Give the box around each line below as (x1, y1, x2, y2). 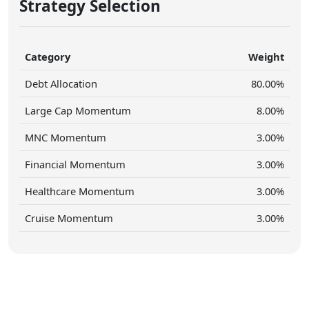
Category (25, 50, 70, 64)
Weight (248, 50, 284, 64)
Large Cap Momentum (25, 103, 131, 118)
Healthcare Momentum (25, 184, 134, 199)
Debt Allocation (25, 77, 97, 91)
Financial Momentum (25, 157, 126, 172)
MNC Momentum (25, 130, 106, 145)
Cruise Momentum (25, 211, 113, 226)
